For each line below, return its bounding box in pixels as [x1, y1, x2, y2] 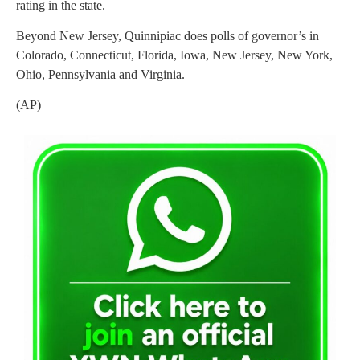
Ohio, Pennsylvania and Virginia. [16, 67, 185, 82]
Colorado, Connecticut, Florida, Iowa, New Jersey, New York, [16, 48, 333, 63]
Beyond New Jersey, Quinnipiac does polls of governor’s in [16, 29, 319, 43]
